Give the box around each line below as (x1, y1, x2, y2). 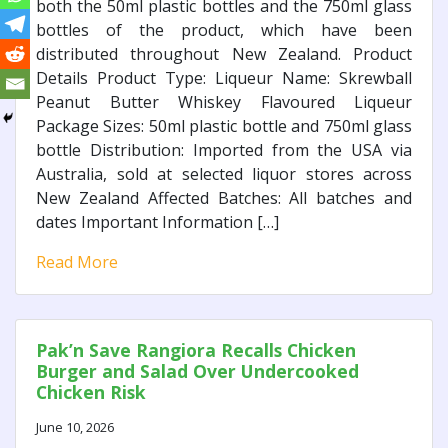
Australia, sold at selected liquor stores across (36, 163, 412, 186)
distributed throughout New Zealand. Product (36, 43, 412, 66)
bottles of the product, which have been (36, 19, 412, 42)
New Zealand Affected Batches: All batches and (36, 187, 412, 210)
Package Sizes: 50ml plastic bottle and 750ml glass (36, 115, 412, 138)
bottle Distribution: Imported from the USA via (36, 139, 412, 162)
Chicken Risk (36, 380, 146, 405)
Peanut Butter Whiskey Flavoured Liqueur (36, 91, 412, 114)
